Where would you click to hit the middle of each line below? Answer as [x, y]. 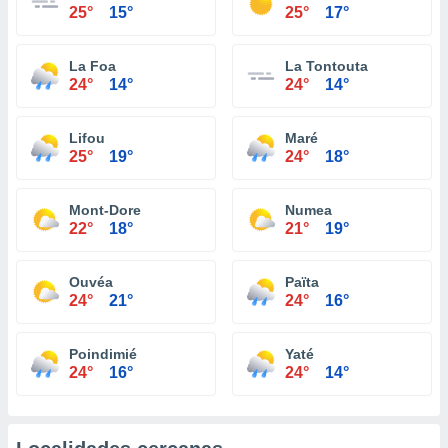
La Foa [92, 66]
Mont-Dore [105, 210]
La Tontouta [326, 66]
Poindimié [103, 354]
